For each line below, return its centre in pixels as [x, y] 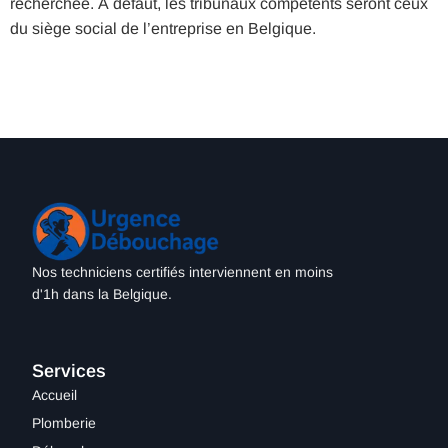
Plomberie [64, 422]
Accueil [54, 394]
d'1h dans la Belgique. [102, 293]
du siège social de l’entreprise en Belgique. [163, 28]
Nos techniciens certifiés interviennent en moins [182, 271]
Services [69, 370]
